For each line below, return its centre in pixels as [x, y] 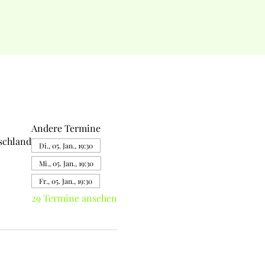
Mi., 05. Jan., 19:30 [66, 163]
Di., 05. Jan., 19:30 [66, 146]
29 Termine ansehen [74, 198]
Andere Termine [66, 128]
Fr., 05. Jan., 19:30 [65, 181]
